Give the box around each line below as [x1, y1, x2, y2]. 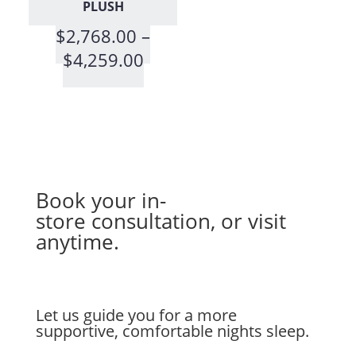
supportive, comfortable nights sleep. [35, 320, 309, 342]
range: [142, 67, 195, 91]
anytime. [35, 227, 119, 257]
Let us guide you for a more [35, 304, 237, 327]
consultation [91, 207, 211, 236]
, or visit [210, 207, 286, 236]
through [142, 108, 210, 133]
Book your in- [35, 186, 166, 215]
